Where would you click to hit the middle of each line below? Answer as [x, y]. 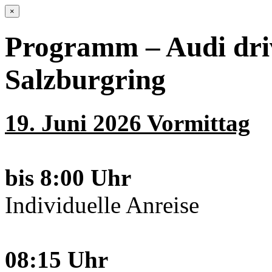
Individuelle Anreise [102, 205]
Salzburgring [85, 80]
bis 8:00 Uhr [68, 177]
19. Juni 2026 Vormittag [127, 123]
